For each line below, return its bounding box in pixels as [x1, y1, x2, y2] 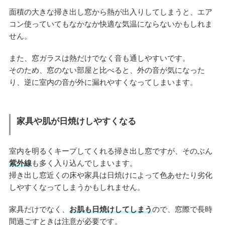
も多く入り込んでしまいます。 [31, 158, 137, 167]
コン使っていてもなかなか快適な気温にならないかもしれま [9, 20, 212, 29]
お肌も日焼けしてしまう [69, 204, 152, 213]
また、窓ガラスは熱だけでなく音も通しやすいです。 [9, 54, 190, 63]
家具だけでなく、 [9, 204, 69, 213]
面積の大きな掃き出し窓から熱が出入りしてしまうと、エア [9, 8, 212, 17]
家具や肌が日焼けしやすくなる [16, 116, 136, 126]
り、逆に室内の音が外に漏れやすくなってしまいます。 [9, 78, 197, 87]
